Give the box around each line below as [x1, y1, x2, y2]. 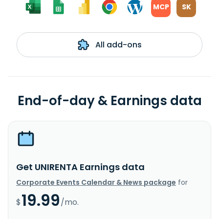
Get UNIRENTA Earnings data [16, 160, 145, 173]
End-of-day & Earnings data [17, 91, 202, 109]
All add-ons [93, 39, 142, 50]
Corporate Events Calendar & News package [16, 177, 176, 187]
